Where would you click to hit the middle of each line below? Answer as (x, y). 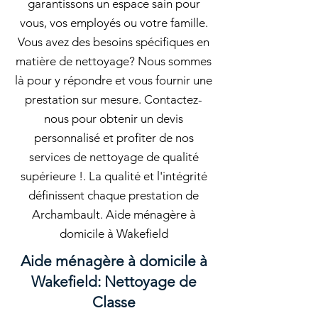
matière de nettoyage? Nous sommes (114, 61)
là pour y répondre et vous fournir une (114, 80)
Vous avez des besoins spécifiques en (114, 42)
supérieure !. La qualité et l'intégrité (114, 176)
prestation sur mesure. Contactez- (114, 99)
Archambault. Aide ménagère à (114, 214)
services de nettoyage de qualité (114, 157)
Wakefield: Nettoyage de (114, 281)
